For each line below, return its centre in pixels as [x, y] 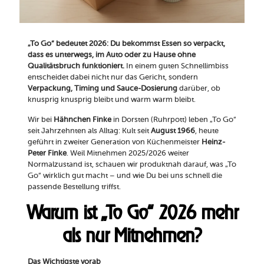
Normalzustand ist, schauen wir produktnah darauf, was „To [132, 164]
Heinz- [213, 142]
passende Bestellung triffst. [74, 187]
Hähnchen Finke [82, 120]
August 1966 [173, 131]
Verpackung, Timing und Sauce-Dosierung [102, 88]
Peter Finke [47, 153]
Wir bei [40, 120]
